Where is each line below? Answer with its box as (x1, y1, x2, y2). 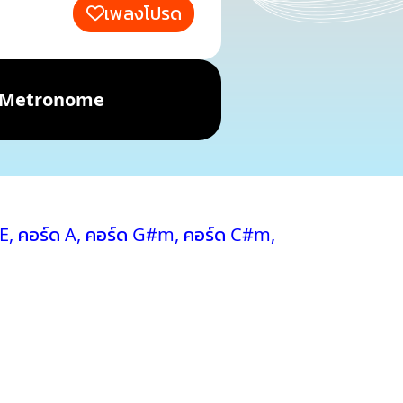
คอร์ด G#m (85, 222, 175, 246)
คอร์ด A (18, 222, 76, 246)
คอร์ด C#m (184, 222, 271, 246)
